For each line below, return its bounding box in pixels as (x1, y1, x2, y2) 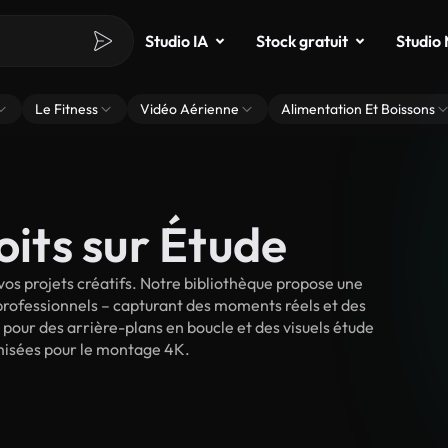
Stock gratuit (256, 31, 348, 51)
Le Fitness (35, 100, 98, 118)
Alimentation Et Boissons (281, 100, 435, 118)
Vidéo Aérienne (140, 100, 239, 118)
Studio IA (145, 31, 208, 51)
